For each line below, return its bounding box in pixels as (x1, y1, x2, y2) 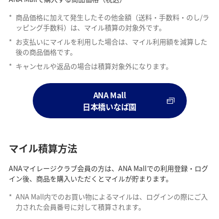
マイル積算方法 (8, 141, 77, 155)
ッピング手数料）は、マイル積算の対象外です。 (15, 22, 166, 32)
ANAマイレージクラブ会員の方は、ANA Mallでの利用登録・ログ (8, 163, 208, 173)
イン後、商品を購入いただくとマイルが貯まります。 (8, 173, 173, 183)
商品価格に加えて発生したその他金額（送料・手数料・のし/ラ (15, 12, 209, 22)
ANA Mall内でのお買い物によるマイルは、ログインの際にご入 (15, 191, 208, 201)
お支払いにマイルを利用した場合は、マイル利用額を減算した (15, 36, 207, 46)
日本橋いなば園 (83, 100, 136, 112)
